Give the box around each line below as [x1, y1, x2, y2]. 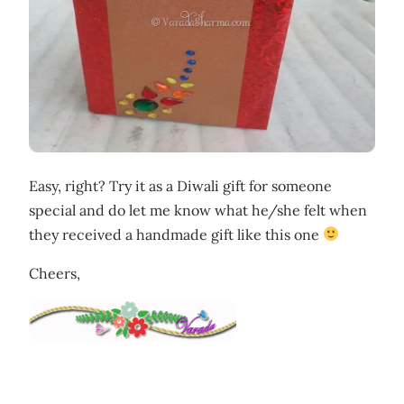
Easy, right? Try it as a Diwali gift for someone [29, 176, 332, 195]
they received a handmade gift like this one [29, 225, 323, 243]
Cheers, [29, 263, 80, 282]
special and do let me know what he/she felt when [29, 200, 367, 219]
